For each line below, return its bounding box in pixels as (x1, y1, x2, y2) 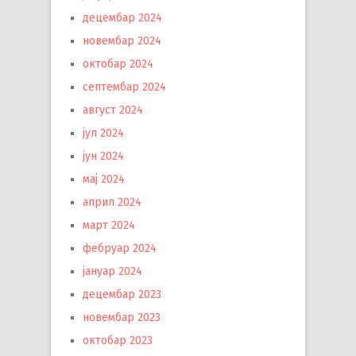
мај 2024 (83, 172, 125, 186)
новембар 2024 (83, 33, 161, 48)
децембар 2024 (83, 10, 162, 25)
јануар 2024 (83, 264, 142, 278)
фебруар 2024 (83, 241, 157, 255)
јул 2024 (83, 126, 124, 140)
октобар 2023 (83, 333, 153, 347)
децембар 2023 (83, 287, 161, 301)
